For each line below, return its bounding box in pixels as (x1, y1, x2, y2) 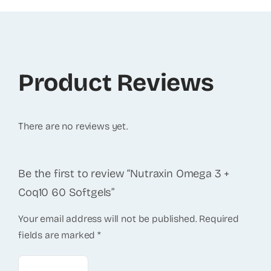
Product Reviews (18, 68, 214, 97)
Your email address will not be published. (18, 213, 197, 225)
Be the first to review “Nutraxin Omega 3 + (18, 166, 230, 180)
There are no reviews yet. (18, 120, 128, 132)
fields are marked (18, 229, 98, 241)
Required (199, 213, 240, 225)
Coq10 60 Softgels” (18, 185, 115, 199)
